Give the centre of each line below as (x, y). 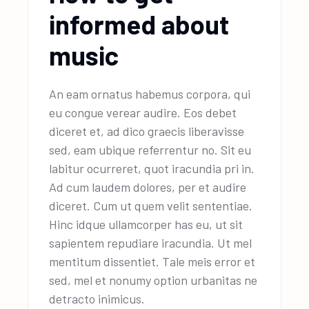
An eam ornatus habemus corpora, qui (150, 93)
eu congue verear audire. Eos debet (143, 112)
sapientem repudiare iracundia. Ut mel (151, 242)
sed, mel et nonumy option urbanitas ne (153, 280)
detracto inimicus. (97, 298)
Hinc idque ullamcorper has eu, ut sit (146, 224)
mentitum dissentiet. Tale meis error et (152, 261)
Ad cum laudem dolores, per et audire (148, 187)
